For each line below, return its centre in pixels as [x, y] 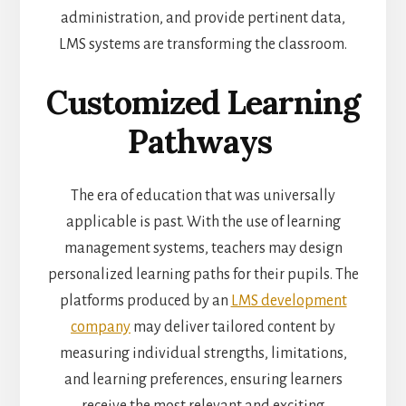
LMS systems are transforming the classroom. [203, 44]
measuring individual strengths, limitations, [203, 353]
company [101, 327]
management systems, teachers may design [203, 248]
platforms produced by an [145, 300]
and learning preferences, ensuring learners [203, 379]
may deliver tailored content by [233, 327]
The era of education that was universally [203, 195]
